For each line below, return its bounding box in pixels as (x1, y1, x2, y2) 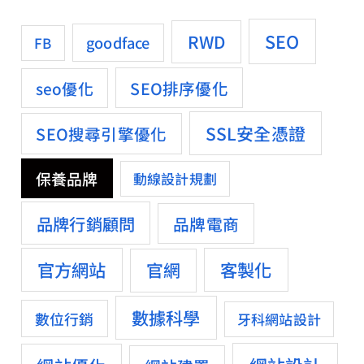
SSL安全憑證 (205, 120, 305, 145)
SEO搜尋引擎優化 (36, 121, 167, 145)
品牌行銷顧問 (36, 210, 136, 236)
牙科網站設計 (236, 309, 322, 330)
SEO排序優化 (130, 76, 228, 100)
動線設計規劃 (132, 168, 218, 189)
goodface (86, 32, 150, 54)
